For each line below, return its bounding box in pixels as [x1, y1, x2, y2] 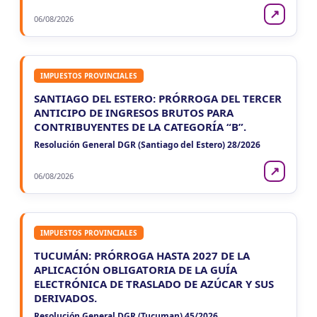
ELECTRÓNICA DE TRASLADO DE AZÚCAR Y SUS [33, 276, 274, 291]
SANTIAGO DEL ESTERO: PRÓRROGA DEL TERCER [33, 91, 282, 105]
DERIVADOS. [33, 290, 97, 305]
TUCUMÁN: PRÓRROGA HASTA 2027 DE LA [33, 248, 250, 263]
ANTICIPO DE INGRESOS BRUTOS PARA [33, 105, 234, 120]
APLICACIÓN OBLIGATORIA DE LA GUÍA [33, 262, 237, 277]
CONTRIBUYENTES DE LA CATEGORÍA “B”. [33, 119, 246, 134]
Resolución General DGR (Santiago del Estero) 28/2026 [33, 138, 260, 151]
